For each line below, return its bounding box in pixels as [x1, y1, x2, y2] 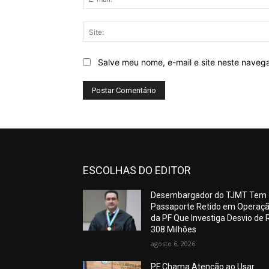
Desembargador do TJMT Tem [151, 190, 267, 200]
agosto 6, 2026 [151, 238, 196, 248]
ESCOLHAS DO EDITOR [83, 163, 191, 177]
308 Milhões [151, 224, 197, 234]
